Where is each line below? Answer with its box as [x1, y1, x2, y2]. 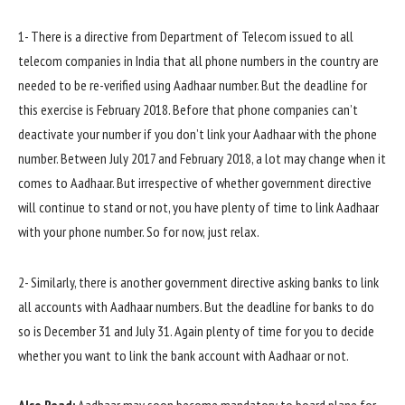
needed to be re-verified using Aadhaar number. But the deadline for [18, 76, 367, 95]
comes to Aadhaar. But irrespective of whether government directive [18, 174, 372, 193]
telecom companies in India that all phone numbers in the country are [18, 52, 379, 71]
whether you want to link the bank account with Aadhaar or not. [18, 345, 349, 364]
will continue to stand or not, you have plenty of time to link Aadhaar [18, 198, 379, 217]
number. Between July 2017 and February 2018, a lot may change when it [18, 149, 386, 168]
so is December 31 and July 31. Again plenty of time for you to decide [18, 321, 374, 340]
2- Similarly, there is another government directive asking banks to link [18, 272, 379, 291]
